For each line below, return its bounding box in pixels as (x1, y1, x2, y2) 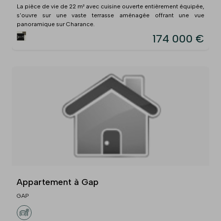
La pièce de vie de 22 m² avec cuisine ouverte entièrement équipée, (17, 2, 204, 10)
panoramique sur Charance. (17, 20, 95, 28)
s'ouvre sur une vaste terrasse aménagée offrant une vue (17, 11, 204, 19)
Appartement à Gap (17, 176, 99, 187)
